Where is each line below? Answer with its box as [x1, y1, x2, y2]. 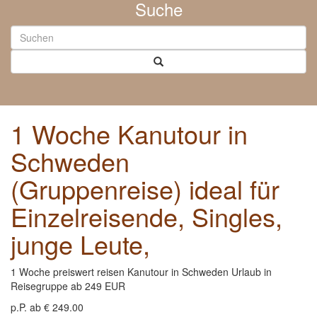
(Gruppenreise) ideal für [11, 171, 279, 207]
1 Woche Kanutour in [11, 115, 248, 151]
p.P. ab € [11, 300, 52, 314]
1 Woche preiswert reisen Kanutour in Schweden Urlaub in [11, 265, 272, 279]
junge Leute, [11, 226, 150, 262]
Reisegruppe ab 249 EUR [11, 279, 125, 293]
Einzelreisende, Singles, [11, 198, 282, 234]
